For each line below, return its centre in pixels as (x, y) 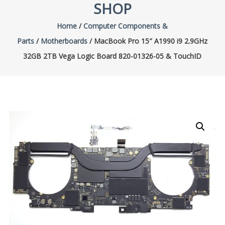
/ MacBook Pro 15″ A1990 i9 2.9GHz (148, 41)
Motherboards (64, 41)
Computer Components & (126, 26)
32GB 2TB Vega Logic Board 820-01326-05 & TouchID (113, 56)
